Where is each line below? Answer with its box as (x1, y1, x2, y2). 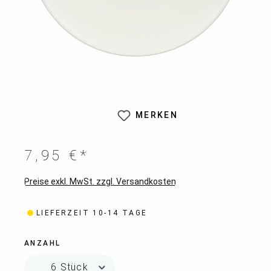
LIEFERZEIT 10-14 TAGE (36, 209, 148, 218)
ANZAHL (24, 239, 61, 248)
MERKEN (135, 110, 178, 120)
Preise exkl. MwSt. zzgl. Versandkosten (24, 177, 176, 187)
